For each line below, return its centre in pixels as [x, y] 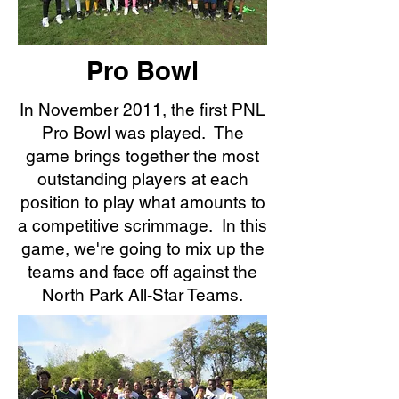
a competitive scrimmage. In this [142, 225]
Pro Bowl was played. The [142, 133]
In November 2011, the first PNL [142, 110]
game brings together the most [142, 156]
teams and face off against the [142, 272]
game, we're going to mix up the [142, 248]
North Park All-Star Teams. [142, 295]
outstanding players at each [142, 179]
